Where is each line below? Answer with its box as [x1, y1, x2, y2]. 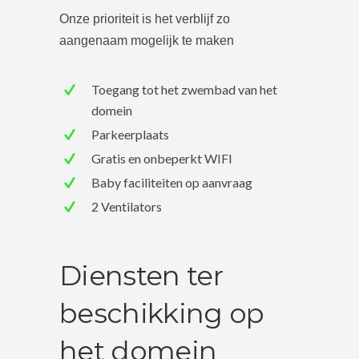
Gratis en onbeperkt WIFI [91, 151, 232, 166]
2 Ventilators [91, 199, 162, 214]
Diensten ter [59, 259, 223, 292]
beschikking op [59, 296, 264, 330]
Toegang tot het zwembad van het [91, 82, 277, 97]
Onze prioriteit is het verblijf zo [59, 12, 230, 26]
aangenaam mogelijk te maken [59, 34, 234, 47]
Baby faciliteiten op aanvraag [91, 175, 252, 190]
